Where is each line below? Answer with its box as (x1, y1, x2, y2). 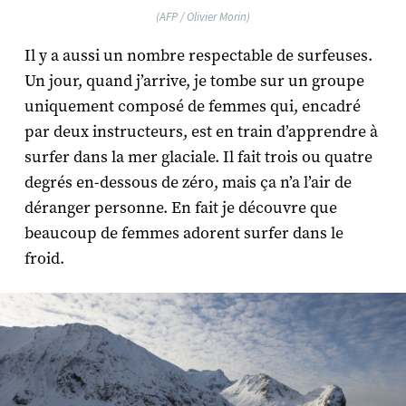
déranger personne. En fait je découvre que (24, 198, 337, 218)
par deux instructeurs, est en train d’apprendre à (24, 121, 378, 142)
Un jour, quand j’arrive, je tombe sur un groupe (24, 71, 364, 92)
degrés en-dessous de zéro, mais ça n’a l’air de (24, 172, 352, 193)
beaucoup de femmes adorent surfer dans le (24, 223, 343, 244)
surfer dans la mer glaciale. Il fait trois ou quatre (24, 147, 372, 168)
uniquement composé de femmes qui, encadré (24, 96, 361, 117)
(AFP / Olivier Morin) (156, 10, 250, 24)
